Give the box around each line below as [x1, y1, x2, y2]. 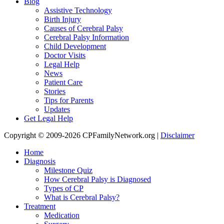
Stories [44, 87, 65, 96]
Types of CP [44, 184, 83, 193]
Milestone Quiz [44, 166, 92, 175]
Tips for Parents [44, 96, 93, 105]
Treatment [24, 202, 55, 211]
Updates [44, 105, 70, 114]
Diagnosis [24, 157, 55, 166]
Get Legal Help [24, 114, 73, 123]
